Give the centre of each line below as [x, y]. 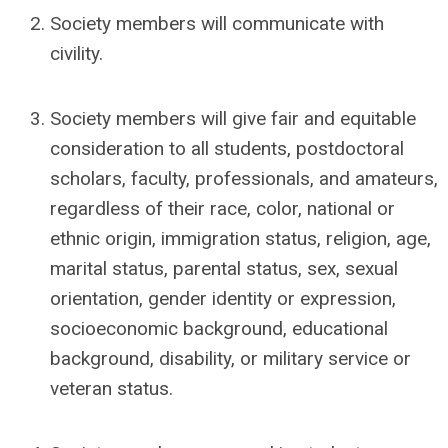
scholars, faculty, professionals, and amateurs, [244, 178]
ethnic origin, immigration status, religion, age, [240, 238]
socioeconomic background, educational [219, 328]
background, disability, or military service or [230, 358]
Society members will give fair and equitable [233, 118]
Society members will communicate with [217, 23]
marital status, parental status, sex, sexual [224, 268]
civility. [76, 53]
